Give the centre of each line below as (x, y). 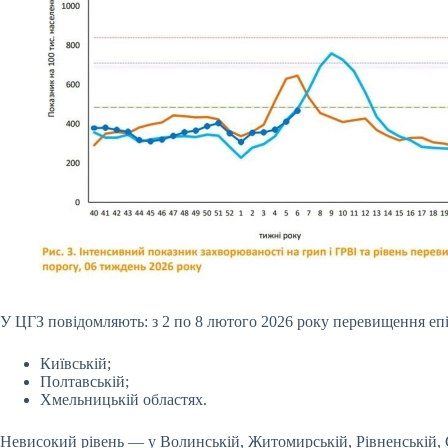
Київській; (77, 363)
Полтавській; (86, 381)
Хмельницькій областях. (123, 399)
